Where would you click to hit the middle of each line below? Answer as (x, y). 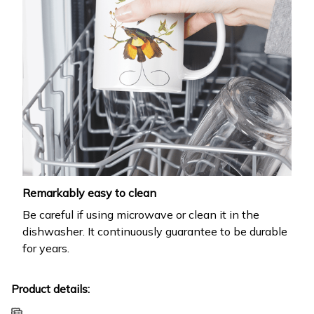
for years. (46, 248)
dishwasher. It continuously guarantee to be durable (155, 231)
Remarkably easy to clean (89, 193)
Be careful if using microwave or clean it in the (141, 214)
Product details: (50, 288)
